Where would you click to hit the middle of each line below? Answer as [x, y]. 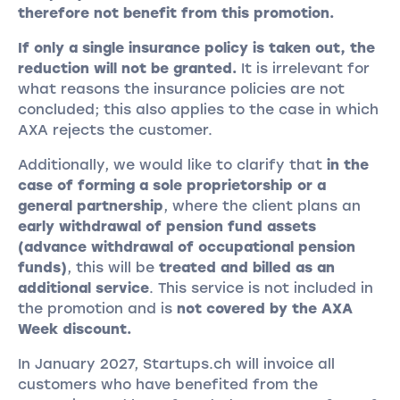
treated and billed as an [246, 267]
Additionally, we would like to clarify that [172, 164]
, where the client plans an [262, 205]
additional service [83, 287]
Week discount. [74, 329]
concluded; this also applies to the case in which [198, 110]
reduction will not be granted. [129, 69]
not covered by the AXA [264, 308]
